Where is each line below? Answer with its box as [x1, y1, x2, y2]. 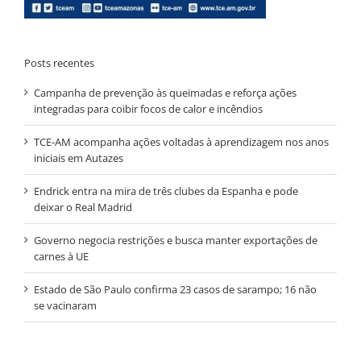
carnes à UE [34, 249, 89, 264]
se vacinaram [34, 298, 97, 313]
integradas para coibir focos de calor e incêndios [34, 102, 263, 117]
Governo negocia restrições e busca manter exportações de [34, 233, 317, 248]
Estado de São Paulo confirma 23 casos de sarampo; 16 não [34, 282, 317, 297]
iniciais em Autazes [34, 151, 123, 166]
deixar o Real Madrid [34, 200, 132, 215]
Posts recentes [24, 56, 94, 71]
